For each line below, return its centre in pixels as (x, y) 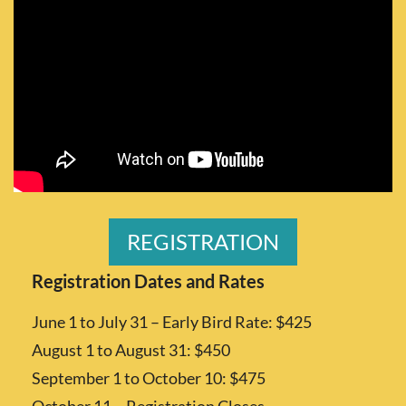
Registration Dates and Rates (148, 280)
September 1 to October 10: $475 (149, 377)
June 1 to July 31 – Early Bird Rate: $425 (172, 321)
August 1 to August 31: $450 (131, 349)
